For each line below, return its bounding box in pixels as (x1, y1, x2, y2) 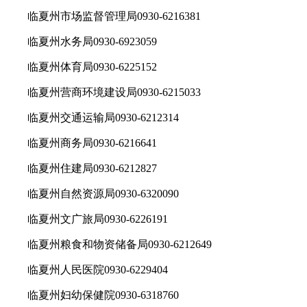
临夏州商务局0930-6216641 (5, 136, 157, 149)
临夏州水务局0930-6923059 (5, 35, 157, 47)
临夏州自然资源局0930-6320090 (5, 187, 179, 199)
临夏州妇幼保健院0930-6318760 (5, 288, 179, 301)
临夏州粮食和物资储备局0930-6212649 (5, 238, 212, 250)
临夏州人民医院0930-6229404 (5, 263, 168, 275)
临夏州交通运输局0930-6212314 (5, 111, 179, 123)
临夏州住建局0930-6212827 (5, 162, 157, 174)
